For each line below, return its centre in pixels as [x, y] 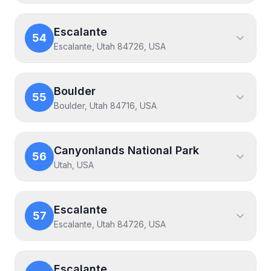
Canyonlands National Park [126, 150]
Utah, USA [74, 165]
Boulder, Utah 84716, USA [105, 106]
